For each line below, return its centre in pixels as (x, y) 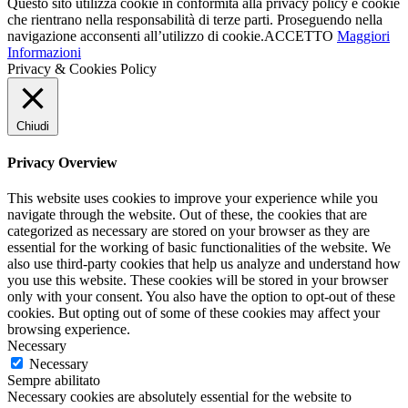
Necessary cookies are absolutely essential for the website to (179, 397)
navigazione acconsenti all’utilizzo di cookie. (136, 36)
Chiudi (33, 126)
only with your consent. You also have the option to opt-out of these (201, 297)
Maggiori (363, 36)
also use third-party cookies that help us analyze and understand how (204, 264)
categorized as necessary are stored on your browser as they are (189, 231)
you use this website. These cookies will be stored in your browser (198, 280)
